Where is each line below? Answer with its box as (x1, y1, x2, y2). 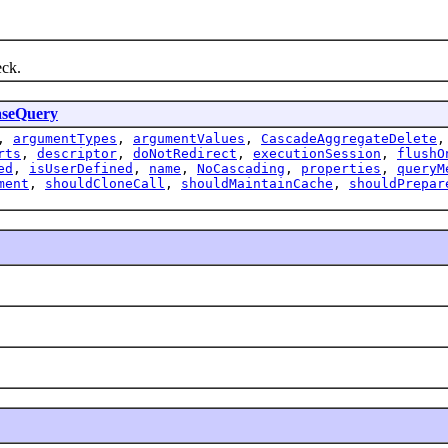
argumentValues (133, 130, 245, 146)
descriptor (37, 145, 117, 161)
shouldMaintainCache (181, 175, 333, 191)
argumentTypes (13, 130, 117, 146)
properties (301, 160, 381, 176)
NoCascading (197, 160, 285, 176)
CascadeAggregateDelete (261, 130, 437, 146)
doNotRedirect (133, 145, 237, 161)
